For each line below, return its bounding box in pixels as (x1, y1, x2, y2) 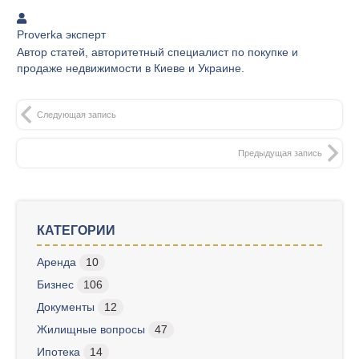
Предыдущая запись (238, 148, 322, 159)
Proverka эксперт (17, 27, 106, 41)
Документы (37, 301, 95, 314)
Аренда (37, 256, 76, 269)
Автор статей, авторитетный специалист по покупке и (17, 46, 298, 59)
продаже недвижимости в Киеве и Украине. (17, 62, 244, 75)
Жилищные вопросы (37, 323, 145, 337)
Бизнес (37, 278, 74, 292)
